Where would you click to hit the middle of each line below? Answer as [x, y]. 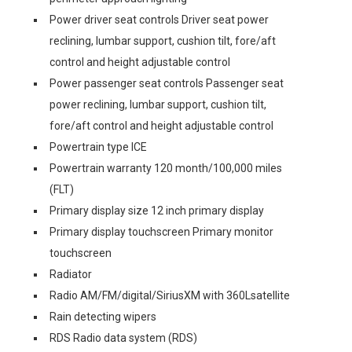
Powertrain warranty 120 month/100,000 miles [166, 168]
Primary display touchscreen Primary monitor [161, 231]
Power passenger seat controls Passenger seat [167, 83]
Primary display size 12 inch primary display [157, 210]
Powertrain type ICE [98, 147]
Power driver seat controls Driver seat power [159, 19]
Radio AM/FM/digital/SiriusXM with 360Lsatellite [170, 295]
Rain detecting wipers [103, 316]
